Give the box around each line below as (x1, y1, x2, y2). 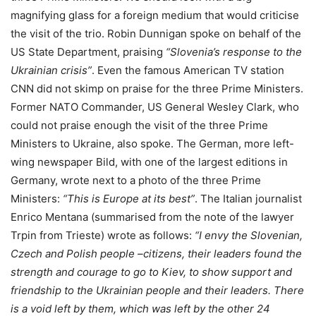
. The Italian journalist (195, 192, 302, 205)
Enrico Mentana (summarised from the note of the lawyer (11, 210, 294, 224)
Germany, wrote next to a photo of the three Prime (11, 174, 261, 187)
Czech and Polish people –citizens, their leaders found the (11, 247, 302, 260)
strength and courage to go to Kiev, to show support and (11, 265, 292, 279)
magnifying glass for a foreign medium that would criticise (11, 8, 299, 22)
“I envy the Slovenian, (195, 229, 303, 242)
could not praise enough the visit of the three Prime (11, 119, 268, 132)
